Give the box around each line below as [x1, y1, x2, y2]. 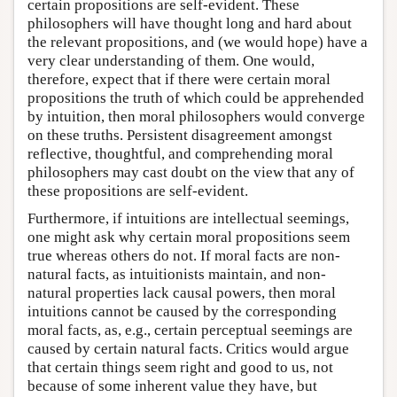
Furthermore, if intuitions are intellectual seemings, [27, 209, 349, 227]
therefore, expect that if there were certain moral [27, 70, 331, 88]
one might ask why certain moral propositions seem [27, 228, 350, 245]
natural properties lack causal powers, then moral [27, 284, 336, 301]
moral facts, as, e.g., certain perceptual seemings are [27, 321, 353, 339]
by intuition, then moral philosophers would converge [27, 107, 365, 125]
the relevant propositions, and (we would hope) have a [27, 33, 368, 51]
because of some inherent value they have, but [27, 377, 317, 394]
